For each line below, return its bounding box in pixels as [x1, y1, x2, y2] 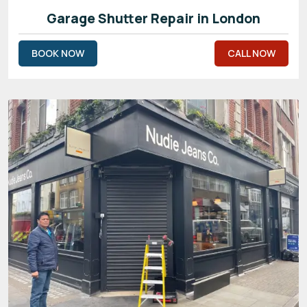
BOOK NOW [32, 46, 84, 60]
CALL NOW [228, 46, 275, 60]
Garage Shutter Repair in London [47, 9, 260, 27]
